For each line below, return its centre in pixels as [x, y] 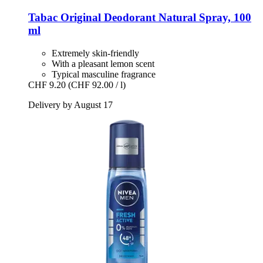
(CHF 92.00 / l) [97, 85]
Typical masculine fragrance [104, 74]
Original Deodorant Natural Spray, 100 [154, 17]
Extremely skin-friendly [95, 53]
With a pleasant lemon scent [103, 63]
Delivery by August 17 [70, 104]
